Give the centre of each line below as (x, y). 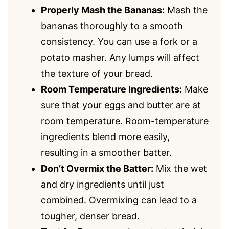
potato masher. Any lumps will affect (120, 58)
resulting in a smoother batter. (106, 153)
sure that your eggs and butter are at (121, 105)
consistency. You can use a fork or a (119, 42)
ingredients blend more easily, (105, 137)
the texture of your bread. (97, 73)
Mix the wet (180, 168)
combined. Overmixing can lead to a (119, 200)
